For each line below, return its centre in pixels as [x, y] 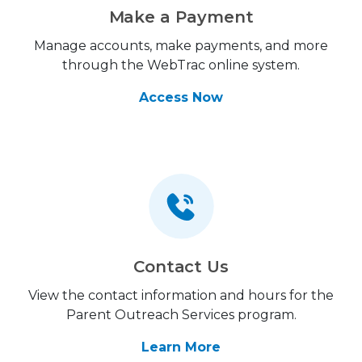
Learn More [181, 347]
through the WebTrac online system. [181, 65]
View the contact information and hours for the [181, 295]
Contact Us [181, 267]
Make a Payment [181, 17]
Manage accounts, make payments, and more [181, 46]
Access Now [181, 97]
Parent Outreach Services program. [181, 315]
